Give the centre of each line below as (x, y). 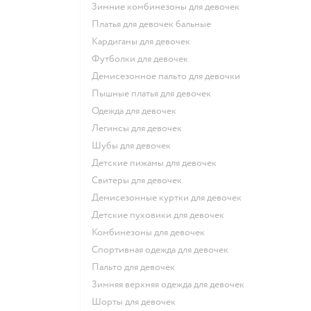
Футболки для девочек (144, 58)
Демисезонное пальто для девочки (169, 76)
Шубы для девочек (136, 145)
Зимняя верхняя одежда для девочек (171, 284)
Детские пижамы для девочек (158, 162)
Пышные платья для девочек (155, 93)
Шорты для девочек (138, 301)
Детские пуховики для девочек (161, 215)
